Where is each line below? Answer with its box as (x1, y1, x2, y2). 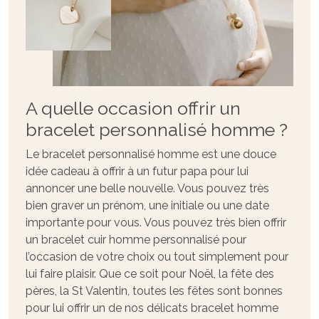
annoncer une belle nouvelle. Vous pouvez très (26, 181, 269, 195)
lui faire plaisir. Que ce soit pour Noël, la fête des (26, 266, 274, 281)
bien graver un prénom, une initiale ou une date (26, 198, 269, 212)
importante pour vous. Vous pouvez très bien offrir (26, 215, 286, 229)
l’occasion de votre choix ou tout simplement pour (26, 249, 288, 263)
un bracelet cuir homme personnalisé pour (26, 232, 246, 246)
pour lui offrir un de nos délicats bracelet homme (26, 300, 278, 315)
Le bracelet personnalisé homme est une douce (26, 147, 276, 161)
